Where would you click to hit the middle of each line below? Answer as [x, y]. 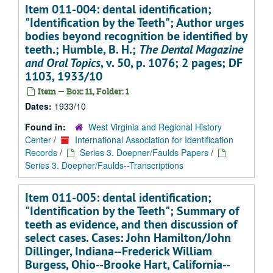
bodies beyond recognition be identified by [136, 36]
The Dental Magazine [191, 49]
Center [38, 140]
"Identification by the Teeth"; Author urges [134, 23]
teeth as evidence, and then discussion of [131, 224]
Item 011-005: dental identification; [118, 197]
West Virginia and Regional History [155, 127]
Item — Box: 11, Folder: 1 [83, 91]
